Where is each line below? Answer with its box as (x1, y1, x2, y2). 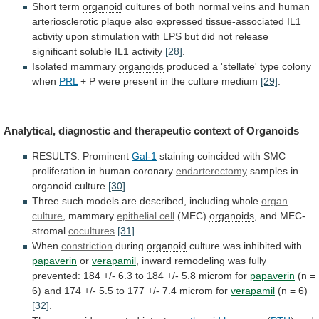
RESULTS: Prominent (32, 150, 132, 162)
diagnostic (58, 124, 110, 137)
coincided (197, 150, 240, 162)
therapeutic (135, 124, 191, 137)
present (123, 75, 157, 88)
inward (142, 254, 172, 266)
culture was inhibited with (187, 239, 302, 251)
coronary (133, 164, 173, 177)
